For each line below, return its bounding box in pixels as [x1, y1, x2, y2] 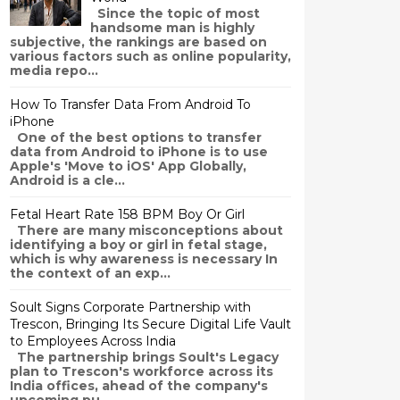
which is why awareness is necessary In [10, 251, 278, 267]
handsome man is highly [90, 20, 254, 36]
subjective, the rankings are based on [10, 34, 267, 50]
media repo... [10, 62, 98, 79]
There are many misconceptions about [10, 222, 283, 238]
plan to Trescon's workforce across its [10, 363, 273, 379]
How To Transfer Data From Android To [10, 96, 251, 112]
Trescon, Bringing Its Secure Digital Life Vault [10, 316, 291, 332]
